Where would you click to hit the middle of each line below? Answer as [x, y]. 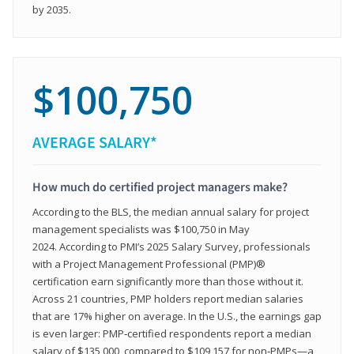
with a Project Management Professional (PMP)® [149, 264]
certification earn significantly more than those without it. [168, 281]
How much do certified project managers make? [160, 187]
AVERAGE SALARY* [95, 143]
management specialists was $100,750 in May [141, 229]
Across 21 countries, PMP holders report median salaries [168, 298]
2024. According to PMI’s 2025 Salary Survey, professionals [171, 246]
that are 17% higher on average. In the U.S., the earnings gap [177, 316]
